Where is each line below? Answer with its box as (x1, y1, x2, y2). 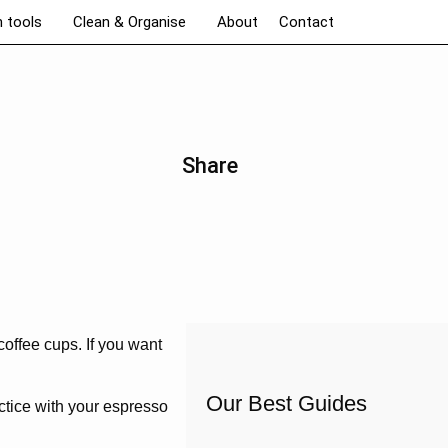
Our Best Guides (206, 391, 368, 416)
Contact (279, 13, 335, 31)
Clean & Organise (73, 13, 187, 31)
